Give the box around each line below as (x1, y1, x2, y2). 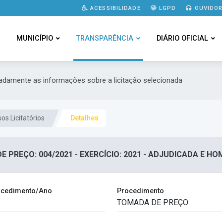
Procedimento (117, 187, 164, 196)
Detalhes (70, 114, 99, 122)
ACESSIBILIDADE (88, 4, 141, 11)
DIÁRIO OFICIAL (156, 34, 208, 43)
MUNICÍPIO (16, 34, 53, 43)
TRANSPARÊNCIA (76, 34, 133, 43)
